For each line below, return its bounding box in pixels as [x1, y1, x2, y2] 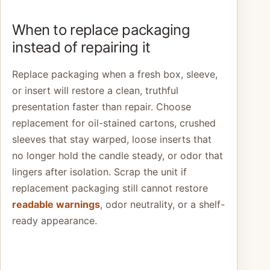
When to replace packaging [12, 21, 190, 39]
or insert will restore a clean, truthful [12, 84, 178, 97]
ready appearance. [12, 215, 97, 227]
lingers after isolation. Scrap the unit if [12, 166, 187, 178]
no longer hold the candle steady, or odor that [12, 149, 223, 162]
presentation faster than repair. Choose [12, 101, 191, 113]
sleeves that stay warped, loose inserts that [12, 133, 212, 146]
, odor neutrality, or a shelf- [100, 198, 225, 211]
